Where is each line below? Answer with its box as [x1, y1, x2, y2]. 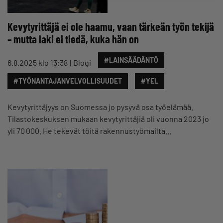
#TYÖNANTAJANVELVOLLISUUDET [13, 77, 122, 85]
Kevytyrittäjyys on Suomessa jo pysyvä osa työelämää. [7, 102, 193, 111]
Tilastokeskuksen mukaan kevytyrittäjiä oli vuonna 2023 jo [7, 114, 209, 123]
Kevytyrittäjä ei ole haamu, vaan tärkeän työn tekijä [7, 20, 214, 33]
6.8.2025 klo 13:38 [7, 58, 68, 67]
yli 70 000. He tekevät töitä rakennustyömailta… [7, 126, 172, 135]
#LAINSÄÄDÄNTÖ [104, 56, 158, 64]
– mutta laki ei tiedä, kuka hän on [7, 32, 139, 45]
